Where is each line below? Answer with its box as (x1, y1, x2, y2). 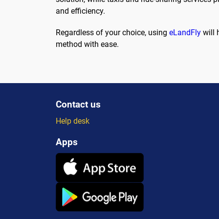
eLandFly (169, 27, 201, 37)
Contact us (56, 98, 101, 110)
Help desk (56, 116, 89, 126)
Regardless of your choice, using (56, 27, 169, 37)
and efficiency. (56, 6, 105, 16)
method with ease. (56, 39, 119, 49)
